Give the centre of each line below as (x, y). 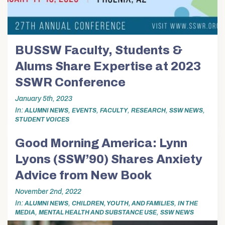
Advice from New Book (83, 176)
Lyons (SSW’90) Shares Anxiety (109, 159)
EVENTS (84, 110)
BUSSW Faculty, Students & (99, 50)
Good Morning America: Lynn (101, 143)
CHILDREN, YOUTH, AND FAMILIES (123, 203)
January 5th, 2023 (44, 98)
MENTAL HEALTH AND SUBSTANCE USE (98, 212)
